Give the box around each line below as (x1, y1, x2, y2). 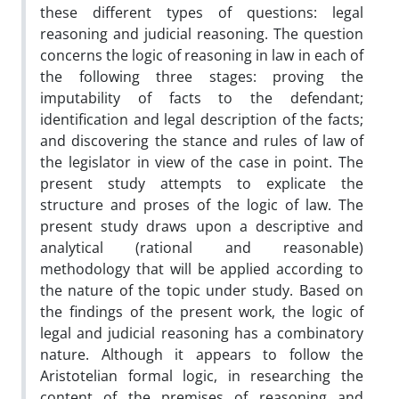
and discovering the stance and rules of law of (40, 130, 363, 151)
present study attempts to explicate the (40, 173, 363, 193)
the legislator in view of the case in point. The (40, 151, 363, 172)
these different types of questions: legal (40, 2, 363, 22)
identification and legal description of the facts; (40, 109, 363, 129)
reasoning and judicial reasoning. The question (40, 23, 363, 44)
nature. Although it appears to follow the (40, 344, 363, 364)
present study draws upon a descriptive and (40, 216, 363, 236)
